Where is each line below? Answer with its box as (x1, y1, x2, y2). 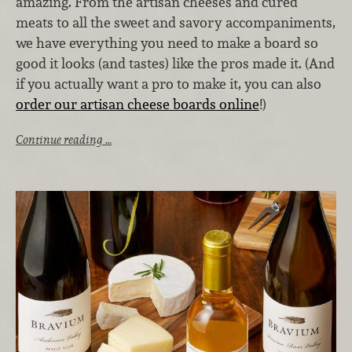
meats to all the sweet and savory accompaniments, (16, 13, 335, 32)
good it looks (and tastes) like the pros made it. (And (16, 54, 335, 73)
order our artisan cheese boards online (16, 95, 259, 114)
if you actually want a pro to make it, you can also (16, 75, 321, 93)
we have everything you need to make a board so (16, 34, 318, 53)
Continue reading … (16, 131, 112, 147)
